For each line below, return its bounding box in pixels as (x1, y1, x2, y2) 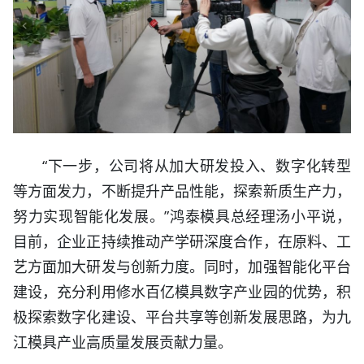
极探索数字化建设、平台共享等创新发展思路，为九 (13, 306, 351, 327)
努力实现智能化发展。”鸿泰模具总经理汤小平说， (13, 206, 351, 226)
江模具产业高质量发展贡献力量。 (13, 331, 232, 352)
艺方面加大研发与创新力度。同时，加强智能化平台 (13, 256, 351, 276)
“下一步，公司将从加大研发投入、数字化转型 (42, 155, 351, 175)
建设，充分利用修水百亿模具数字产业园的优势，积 (13, 281, 351, 301)
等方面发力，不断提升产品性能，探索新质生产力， (13, 180, 351, 201)
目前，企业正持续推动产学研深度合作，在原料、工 (13, 231, 351, 251)
